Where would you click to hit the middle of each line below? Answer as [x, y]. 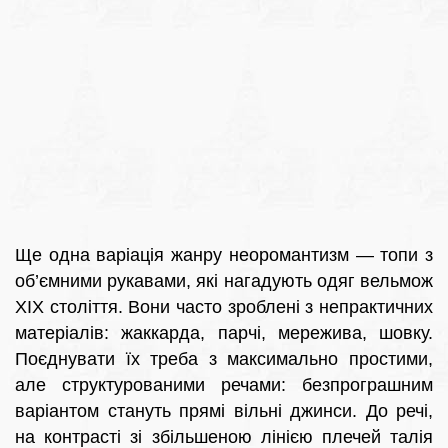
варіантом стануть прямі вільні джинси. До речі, [224, 411]
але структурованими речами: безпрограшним [224, 385]
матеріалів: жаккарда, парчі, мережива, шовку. [224, 333]
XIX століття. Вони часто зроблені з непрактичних [224, 307]
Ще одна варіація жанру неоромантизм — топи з [224, 255]
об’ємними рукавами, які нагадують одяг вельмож [224, 281]
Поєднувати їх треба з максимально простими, [224, 359]
